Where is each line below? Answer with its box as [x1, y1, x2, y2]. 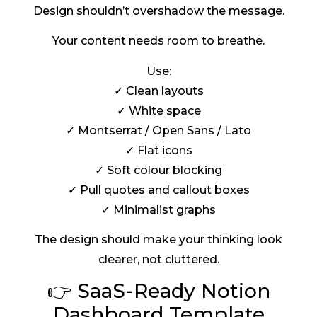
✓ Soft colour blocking [95, 163, 222, 177]
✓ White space [116, 103, 201, 117]
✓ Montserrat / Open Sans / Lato [66, 123, 251, 137]
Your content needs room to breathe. [52, 34, 265, 48]
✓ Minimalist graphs [101, 202, 216, 217]
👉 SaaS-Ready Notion [47, 279, 270, 304]
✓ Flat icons [125, 143, 192, 157]
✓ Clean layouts [113, 83, 204, 98]
